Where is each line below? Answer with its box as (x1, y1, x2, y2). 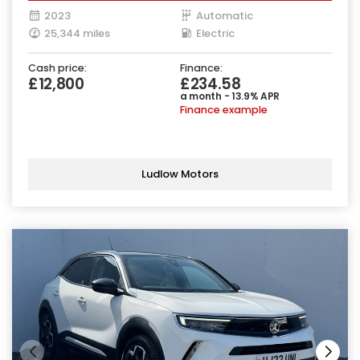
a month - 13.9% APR (180, 88, 280, 103)
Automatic (196, 7, 253, 23)
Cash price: (28, 60, 87, 75)
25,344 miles (44, 25, 110, 41)
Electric (196, 25, 235, 41)
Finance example (180, 102, 268, 117)
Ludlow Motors (141, 166, 219, 182)
